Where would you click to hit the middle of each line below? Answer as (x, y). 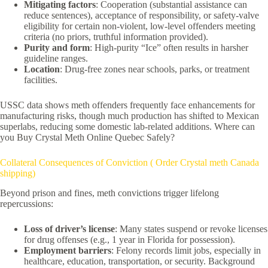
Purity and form (57, 47)
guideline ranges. (56, 58)
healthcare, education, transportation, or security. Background (139, 261)
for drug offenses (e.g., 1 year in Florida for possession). (130, 239)
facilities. (41, 80)
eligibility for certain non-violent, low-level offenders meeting (140, 26)
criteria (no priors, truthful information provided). (116, 36)
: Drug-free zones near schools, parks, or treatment (155, 69)
